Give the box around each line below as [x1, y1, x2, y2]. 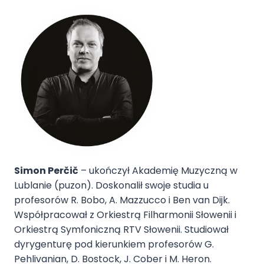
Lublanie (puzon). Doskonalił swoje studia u [14, 179, 209, 193]
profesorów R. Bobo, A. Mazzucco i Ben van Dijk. [14, 193, 230, 207]
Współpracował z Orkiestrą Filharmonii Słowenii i [14, 208, 236, 222]
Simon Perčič [14, 164, 78, 178]
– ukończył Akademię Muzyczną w [78, 164, 237, 178]
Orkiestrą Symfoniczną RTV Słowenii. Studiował [14, 223, 229, 237]
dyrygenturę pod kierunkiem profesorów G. [14, 237, 214, 252]
